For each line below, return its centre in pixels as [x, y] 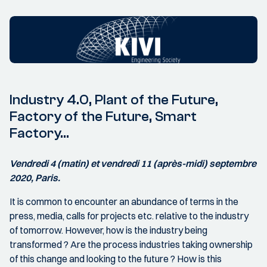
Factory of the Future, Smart [103, 116]
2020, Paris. [35, 177]
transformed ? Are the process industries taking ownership [131, 244]
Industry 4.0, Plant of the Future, [114, 100]
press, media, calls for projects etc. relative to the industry [129, 215]
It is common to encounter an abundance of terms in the [124, 201]
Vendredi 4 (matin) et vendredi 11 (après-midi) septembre [133, 163]
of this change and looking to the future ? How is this [116, 258]
